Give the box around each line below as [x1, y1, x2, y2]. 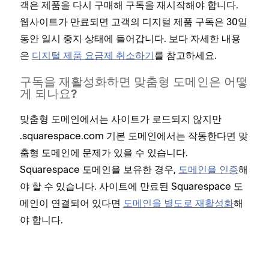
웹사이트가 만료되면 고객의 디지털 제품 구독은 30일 [20, 16, 247, 28]
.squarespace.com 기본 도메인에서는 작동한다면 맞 [20, 130, 248, 142]
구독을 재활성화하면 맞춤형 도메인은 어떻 [20, 77, 248, 89]
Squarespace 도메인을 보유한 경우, [20, 163, 178, 176]
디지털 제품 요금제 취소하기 [32, 49, 154, 62]
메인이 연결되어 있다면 [20, 197, 123, 210]
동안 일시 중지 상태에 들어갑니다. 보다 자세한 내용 [20, 32, 241, 45]
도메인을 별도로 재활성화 [123, 197, 234, 210]
